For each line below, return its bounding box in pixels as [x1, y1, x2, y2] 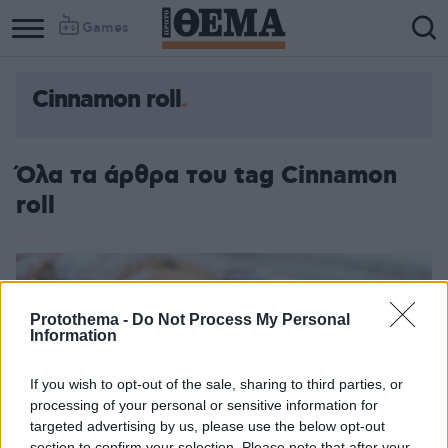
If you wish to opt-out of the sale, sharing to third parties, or [30, 375, 403, 392]
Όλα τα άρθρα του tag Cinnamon [16, 160, 397, 192]
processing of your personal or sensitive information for [30, 396, 378, 413]
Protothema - [30, 310, 132, 328]
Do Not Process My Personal [132, 310, 350, 328]
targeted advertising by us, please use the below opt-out [30, 417, 385, 434]
